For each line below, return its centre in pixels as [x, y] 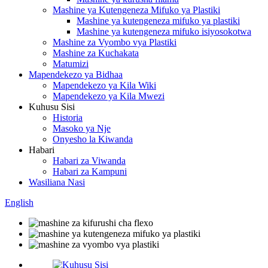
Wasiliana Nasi [57, 182]
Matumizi [71, 64]
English [19, 203]
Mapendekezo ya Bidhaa [76, 75]
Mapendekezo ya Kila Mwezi [109, 96]
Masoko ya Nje [82, 129]
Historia [68, 118]
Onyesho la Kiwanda [93, 139]
